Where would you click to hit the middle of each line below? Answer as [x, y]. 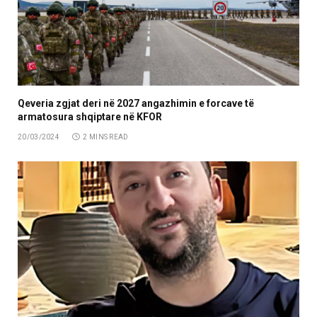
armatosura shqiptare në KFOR [90, 117]
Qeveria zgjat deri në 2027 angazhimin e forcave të [136, 104]
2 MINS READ [106, 137]
